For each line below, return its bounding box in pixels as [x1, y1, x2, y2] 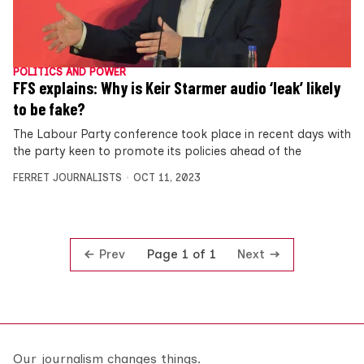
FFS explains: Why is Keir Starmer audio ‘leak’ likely [13, 77, 340, 97]
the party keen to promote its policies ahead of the [13, 143, 301, 158]
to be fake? [13, 98, 85, 119]
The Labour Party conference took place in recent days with [13, 126, 351, 141]
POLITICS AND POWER [13, 65, 126, 78]
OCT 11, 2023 [132, 171, 201, 184]
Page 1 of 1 [146, 247, 216, 262]
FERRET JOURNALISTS [13, 171, 122, 184]
